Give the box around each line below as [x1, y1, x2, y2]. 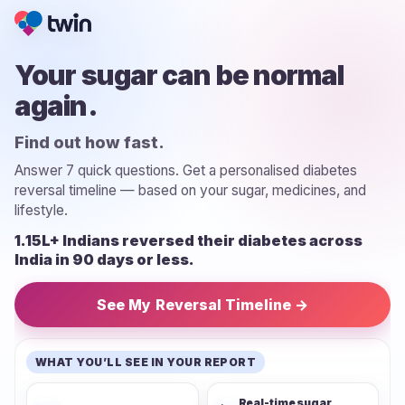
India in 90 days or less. [14, 250, 194, 268]
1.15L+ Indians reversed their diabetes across [14, 231, 363, 250]
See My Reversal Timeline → [155, 295, 309, 314]
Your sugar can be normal [14, 59, 344, 91]
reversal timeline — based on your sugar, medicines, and [14, 182, 366, 199]
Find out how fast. [14, 133, 165, 152]
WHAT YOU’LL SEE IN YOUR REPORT [35, 355, 257, 369]
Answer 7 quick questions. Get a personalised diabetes [14, 162, 357, 179]
